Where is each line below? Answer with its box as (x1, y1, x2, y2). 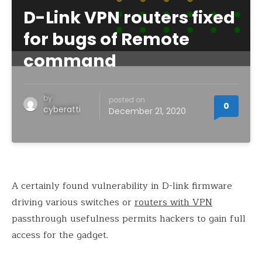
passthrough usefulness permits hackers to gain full (12, 211, 246, 226)
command (23, 49, 116, 73)
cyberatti (43, 104, 81, 115)
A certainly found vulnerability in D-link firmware (12, 178, 232, 194)
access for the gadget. (12, 227, 108, 243)
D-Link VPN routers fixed (23, 6, 235, 29)
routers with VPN (135, 195, 212, 210)
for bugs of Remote (23, 27, 189, 51)
